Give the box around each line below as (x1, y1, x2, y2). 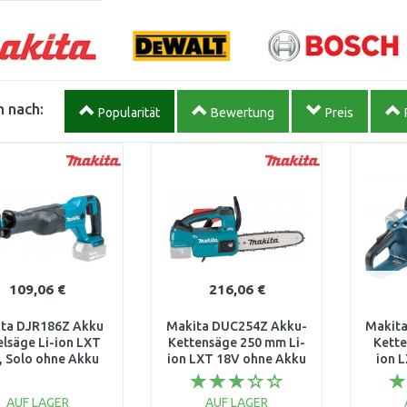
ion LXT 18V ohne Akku (167, 352, 307, 366)
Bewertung (207, 105, 274, 120)
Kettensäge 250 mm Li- (168, 335, 306, 350)
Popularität (94, 105, 160, 120)
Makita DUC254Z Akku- (166, 319, 308, 333)
